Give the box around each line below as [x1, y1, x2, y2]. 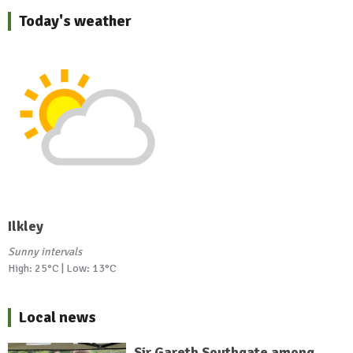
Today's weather [19, 11, 132, 32]
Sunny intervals [8, 244, 82, 258]
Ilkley [8, 217, 43, 235]
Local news [19, 307, 96, 327]
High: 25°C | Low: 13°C [8, 261, 117, 275]
